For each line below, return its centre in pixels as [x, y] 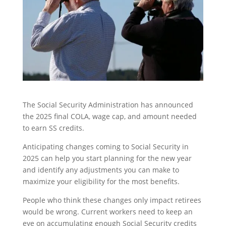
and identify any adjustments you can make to [101, 169]
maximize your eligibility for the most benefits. [101, 181]
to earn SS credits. [53, 128]
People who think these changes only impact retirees [112, 200]
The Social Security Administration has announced [108, 104]
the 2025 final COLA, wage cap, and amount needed [109, 116]
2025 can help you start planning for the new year [107, 158]
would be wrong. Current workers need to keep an [107, 211]
